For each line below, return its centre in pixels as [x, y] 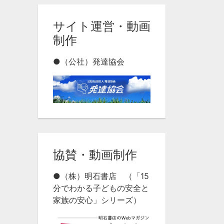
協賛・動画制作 [95, 155]
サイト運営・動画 [102, 26]
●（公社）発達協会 [89, 61]
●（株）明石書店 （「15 [101, 176]
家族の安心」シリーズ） [97, 200]
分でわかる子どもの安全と [101, 188]
